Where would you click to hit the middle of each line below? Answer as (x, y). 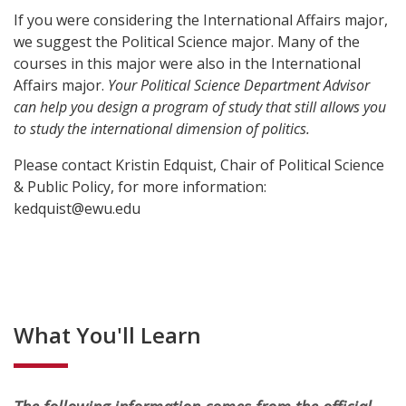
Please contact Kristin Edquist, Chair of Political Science (199, 165)
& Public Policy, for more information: (140, 187)
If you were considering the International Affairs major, (201, 20)
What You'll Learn (107, 335)
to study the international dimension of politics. (162, 129)
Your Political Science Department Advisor (239, 85)
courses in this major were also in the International (187, 63)
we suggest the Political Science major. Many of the (187, 42)
